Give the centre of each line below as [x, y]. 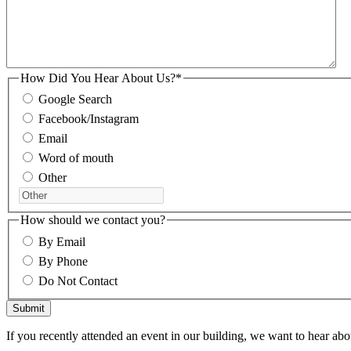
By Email [62, 242]
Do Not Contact [78, 281]
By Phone [63, 261]
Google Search [75, 100]
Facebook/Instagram [89, 119]
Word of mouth [76, 158]
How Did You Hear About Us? [98, 78]
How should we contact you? [93, 220]
